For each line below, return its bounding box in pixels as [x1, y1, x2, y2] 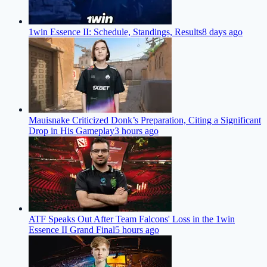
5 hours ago [115, 225, 159, 235]
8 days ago [202, 27, 243, 38]
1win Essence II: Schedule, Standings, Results [29, 27, 202, 38]
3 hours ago [114, 126, 159, 136]
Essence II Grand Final [29, 225, 115, 235]
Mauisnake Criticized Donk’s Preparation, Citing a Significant [29, 115, 261, 126]
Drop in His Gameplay [29, 126, 114, 136]
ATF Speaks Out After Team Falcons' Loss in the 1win [29, 214, 235, 225]
